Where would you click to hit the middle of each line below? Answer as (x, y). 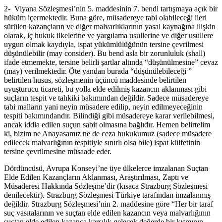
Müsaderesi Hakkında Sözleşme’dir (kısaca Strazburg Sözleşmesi (106, 186)
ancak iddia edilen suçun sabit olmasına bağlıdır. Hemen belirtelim (107, 125)
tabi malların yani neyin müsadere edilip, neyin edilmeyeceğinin (103, 107)
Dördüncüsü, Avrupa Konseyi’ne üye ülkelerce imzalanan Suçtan (106, 168)
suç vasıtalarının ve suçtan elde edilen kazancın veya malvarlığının (107, 213)
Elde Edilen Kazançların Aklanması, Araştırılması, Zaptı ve (96, 177)
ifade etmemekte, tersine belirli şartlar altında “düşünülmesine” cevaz (111, 62)
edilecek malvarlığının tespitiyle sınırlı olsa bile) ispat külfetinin (102, 143)
